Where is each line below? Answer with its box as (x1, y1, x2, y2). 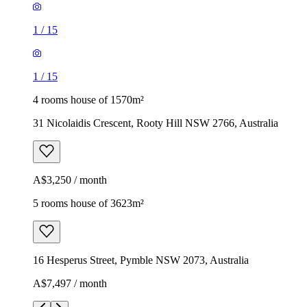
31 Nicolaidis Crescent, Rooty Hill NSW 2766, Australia (33, 116, 278, 129)
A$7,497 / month (33, 277, 107, 289)
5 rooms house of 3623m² (33, 197, 144, 209)
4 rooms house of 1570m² (33, 93, 144, 106)
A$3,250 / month (33, 173, 107, 186)
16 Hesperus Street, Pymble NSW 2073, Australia (33, 254, 249, 266)
